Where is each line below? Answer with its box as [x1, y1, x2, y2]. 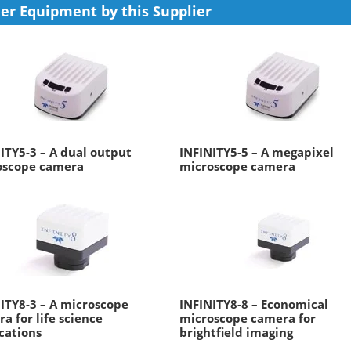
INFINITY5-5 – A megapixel [179, 144, 334, 160]
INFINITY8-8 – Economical [179, 296, 328, 312]
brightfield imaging [179, 324, 293, 340]
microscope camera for [179, 310, 316, 326]
